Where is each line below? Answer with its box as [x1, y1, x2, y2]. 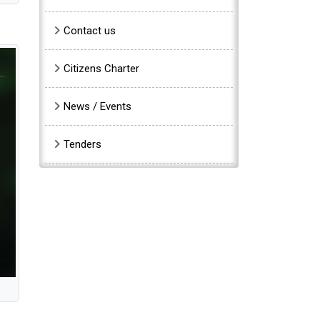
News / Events [64, 100, 131, 113]
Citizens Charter [64, 62, 139, 75]
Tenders [64, 138, 101, 151]
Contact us [64, 24, 116, 37]
